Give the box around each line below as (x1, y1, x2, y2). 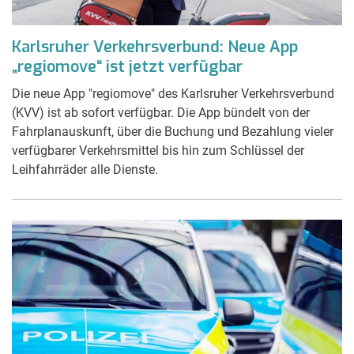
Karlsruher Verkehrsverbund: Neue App (12, 36, 298, 58)
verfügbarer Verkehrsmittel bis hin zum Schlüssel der (12, 142, 304, 158)
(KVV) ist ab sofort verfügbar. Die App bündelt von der (12, 104, 310, 120)
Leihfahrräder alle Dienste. (12, 161, 158, 177)
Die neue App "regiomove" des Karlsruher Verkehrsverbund (12, 85, 334, 101)
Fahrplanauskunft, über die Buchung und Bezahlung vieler (12, 123, 333, 139)
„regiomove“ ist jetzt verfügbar (12, 55, 243, 77)
